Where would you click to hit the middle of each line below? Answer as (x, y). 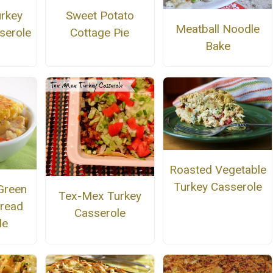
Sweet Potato (100, 16)
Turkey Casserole (218, 186)
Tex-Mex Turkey (100, 196)
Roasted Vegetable (218, 169)
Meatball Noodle (218, 29)
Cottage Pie (100, 33)
